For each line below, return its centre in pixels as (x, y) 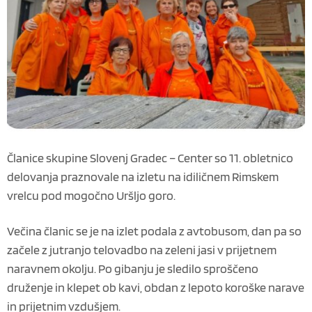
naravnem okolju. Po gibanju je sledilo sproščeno (133, 269)
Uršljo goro (145, 196)
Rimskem (255, 177)
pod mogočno (78, 196)
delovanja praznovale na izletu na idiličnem (119, 177)
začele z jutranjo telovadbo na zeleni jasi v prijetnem (142, 250)
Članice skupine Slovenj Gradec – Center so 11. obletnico (150, 158)
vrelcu (23, 196)
